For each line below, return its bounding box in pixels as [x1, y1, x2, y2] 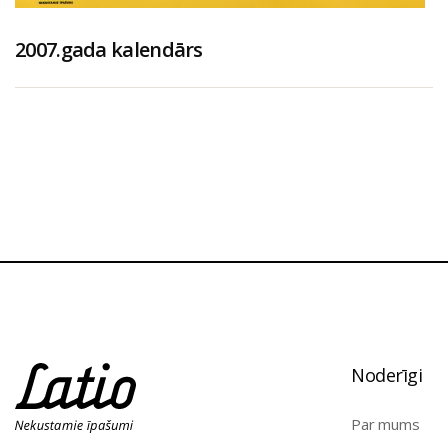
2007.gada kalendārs [15, 36, 203, 63]
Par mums [351, 414, 420, 434]
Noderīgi [351, 363, 422, 387]
